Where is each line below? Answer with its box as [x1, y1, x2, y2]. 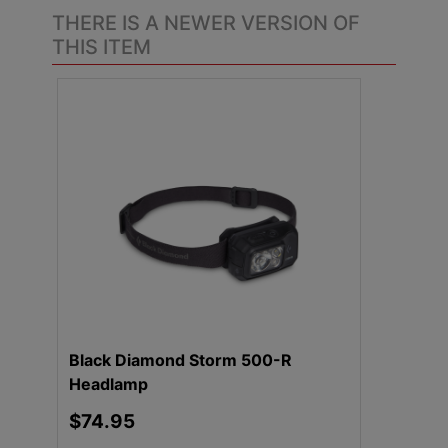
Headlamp [68, 374, 148, 395]
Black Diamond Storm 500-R [68, 350, 292, 371]
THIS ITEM [51, 35, 151, 60]
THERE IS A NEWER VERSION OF [51, 11, 360, 36]
